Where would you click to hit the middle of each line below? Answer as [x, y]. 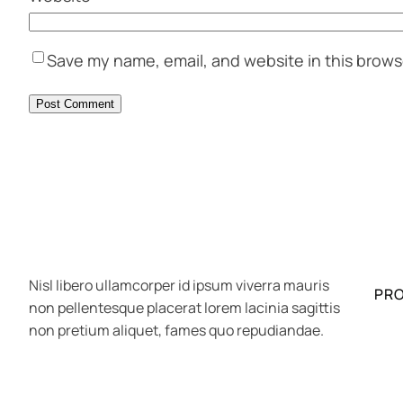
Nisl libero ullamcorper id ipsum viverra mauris [179, 285]
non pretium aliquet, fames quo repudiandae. [176, 330]
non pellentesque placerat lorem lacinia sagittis [184, 307]
